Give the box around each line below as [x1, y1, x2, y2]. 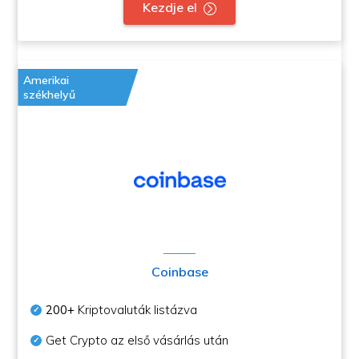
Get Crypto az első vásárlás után [46, 333, 229, 348]
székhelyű [23, 87, 76, 102]
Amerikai [23, 73, 70, 87]
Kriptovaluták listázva [75, 302, 198, 317]
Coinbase [151, 264, 208, 280]
